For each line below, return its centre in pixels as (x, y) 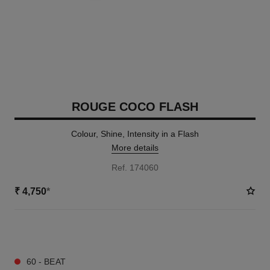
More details (135, 148)
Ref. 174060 (135, 168)
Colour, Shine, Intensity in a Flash (135, 134)
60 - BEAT (46, 262)
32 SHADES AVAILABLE (56, 231)
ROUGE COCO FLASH (135, 107)
